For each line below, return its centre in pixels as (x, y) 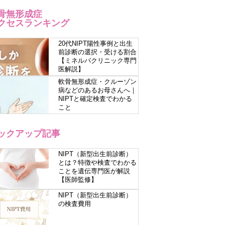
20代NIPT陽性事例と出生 (95, 43)
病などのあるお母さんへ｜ (97, 90)
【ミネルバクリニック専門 (97, 61)
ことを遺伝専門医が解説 (94, 171)
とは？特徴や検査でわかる (97, 162)
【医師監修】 (78, 180)
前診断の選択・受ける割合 (97, 52)
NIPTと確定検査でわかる (95, 99)
